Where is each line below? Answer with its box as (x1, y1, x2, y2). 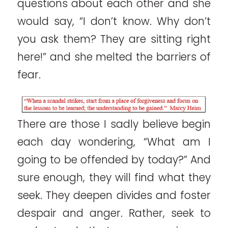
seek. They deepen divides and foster (17, 188, 211, 203)
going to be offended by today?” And (17, 152, 211, 167)
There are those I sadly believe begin (17, 117, 211, 132)
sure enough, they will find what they (17, 170, 211, 185)
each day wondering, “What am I (17, 134, 211, 150)
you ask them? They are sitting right (17, 31, 211, 46)
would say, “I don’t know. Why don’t (17, 13, 211, 28)
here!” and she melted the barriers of (17, 49, 211, 64)
